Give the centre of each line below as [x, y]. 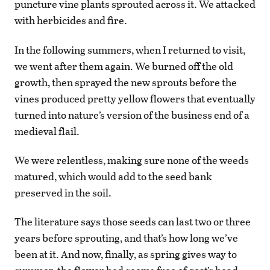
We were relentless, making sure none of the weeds [132, 160]
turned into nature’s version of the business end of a [132, 115]
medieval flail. [47, 131]
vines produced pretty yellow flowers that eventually [135, 98]
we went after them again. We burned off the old [124, 66]
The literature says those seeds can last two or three [133, 222]
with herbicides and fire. [72, 20]
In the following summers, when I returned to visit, [130, 49]
